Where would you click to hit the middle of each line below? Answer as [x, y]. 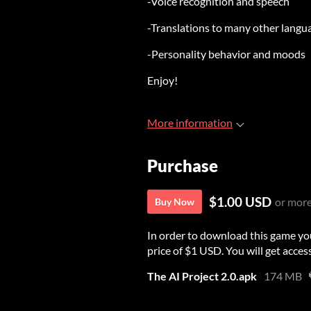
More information [190, 123]
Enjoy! [162, 80]
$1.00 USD [240, 202]
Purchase [183, 166]
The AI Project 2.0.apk [202, 276]
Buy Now [175, 202]
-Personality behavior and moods [226, 54]
